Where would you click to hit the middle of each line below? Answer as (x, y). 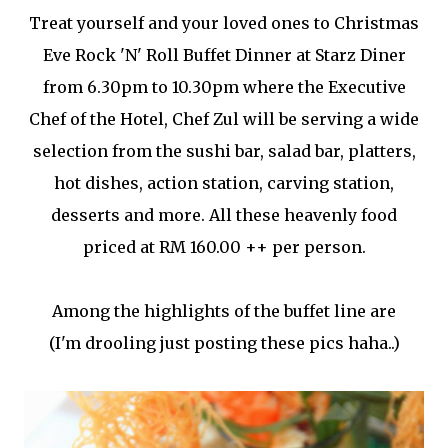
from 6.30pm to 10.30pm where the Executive (224, 87)
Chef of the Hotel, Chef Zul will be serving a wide (224, 119)
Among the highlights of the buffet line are (224, 311)
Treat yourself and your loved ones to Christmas (224, 23)
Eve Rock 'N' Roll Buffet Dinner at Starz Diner (224, 55)
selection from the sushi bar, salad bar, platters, (224, 151)
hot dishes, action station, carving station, (224, 183)
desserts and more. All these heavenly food (224, 215)
